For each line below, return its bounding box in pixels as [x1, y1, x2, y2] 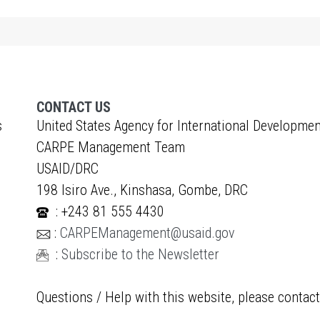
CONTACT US [36, 99, 111, 116]
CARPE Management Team [36, 139, 185, 156]
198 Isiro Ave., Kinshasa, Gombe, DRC [36, 181, 248, 199]
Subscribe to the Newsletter [61, 246, 219, 263]
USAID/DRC [36, 160, 99, 177]
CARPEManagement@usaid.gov [59, 224, 234, 241]
